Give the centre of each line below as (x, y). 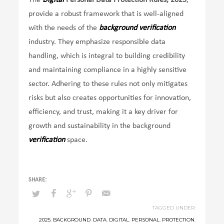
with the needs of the (64, 28)
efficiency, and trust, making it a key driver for (103, 112)
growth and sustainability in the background (100, 126)
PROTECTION (178, 219)
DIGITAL (119, 219)
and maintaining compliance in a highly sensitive (108, 70)
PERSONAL (145, 219)
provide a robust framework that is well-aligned (106, 14)
